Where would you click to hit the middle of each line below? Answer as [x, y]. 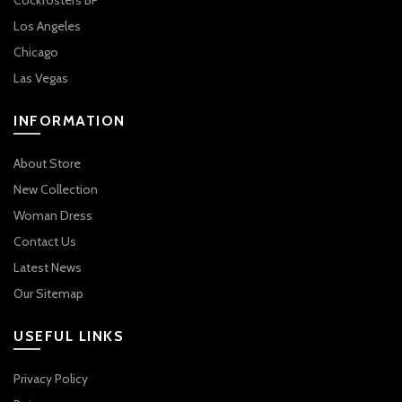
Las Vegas [41, 78]
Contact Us [45, 241]
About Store [47, 163]
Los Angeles [47, 26]
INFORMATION [70, 120]
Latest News [48, 267]
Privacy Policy [51, 378]
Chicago [36, 52]
